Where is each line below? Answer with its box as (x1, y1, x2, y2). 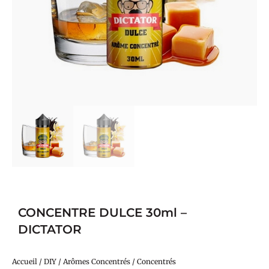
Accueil (12, 257, 37, 266)
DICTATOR (18, 222, 82, 237)
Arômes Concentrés (63, 257, 130, 266)
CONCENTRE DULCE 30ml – (18, 205, 187, 220)
